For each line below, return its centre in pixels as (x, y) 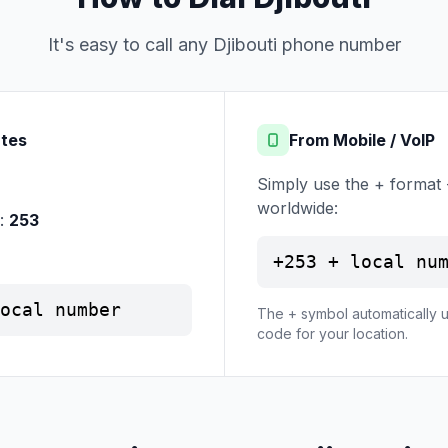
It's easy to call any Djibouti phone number (224, 44)
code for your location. (332, 333)
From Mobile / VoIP (362, 140)
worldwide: (297, 208)
